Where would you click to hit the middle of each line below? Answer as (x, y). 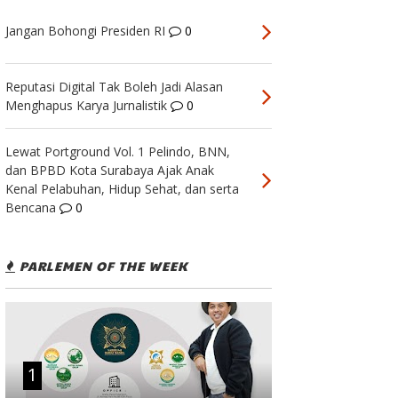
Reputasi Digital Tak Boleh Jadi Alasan (114, 87)
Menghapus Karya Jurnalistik (86, 106)
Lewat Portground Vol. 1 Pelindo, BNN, (117, 152)
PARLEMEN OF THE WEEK (101, 266)
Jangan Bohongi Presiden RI (85, 31)
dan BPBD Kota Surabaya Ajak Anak (109, 171)
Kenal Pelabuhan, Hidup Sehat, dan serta (122, 189)
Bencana (30, 208)
